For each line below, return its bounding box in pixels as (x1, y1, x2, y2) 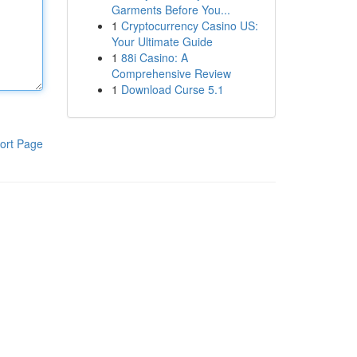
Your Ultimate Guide (111, 33, 213, 49)
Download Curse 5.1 (120, 81, 224, 97)
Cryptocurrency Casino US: (120, 18, 258, 33)
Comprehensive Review (111, 65, 231, 81)
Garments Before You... (111, 2, 230, 18)
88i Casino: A (120, 49, 188, 65)
